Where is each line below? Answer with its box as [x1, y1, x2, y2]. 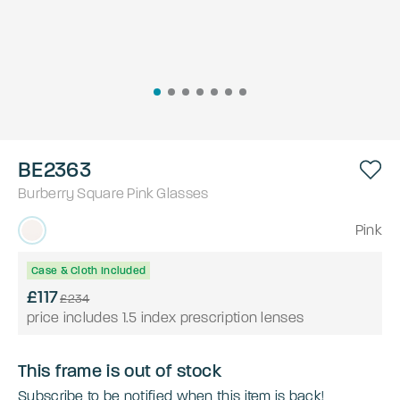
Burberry [18, 184, 75, 202]
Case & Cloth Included [31, 263, 146, 277]
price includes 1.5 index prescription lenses [27, 308, 304, 326]
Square [77, 184, 125, 202]
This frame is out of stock [18, 359, 221, 381]
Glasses [156, 184, 209, 202]
